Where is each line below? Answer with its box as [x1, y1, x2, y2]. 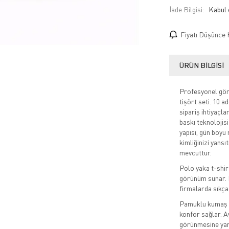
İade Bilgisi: [169, 5, 204, 14]
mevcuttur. [179, 148, 212, 157]
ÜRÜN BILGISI [179, 61, 224, 70]
